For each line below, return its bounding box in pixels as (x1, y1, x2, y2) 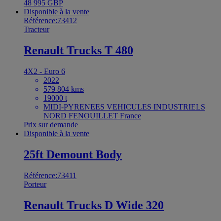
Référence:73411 (24, 171, 76, 180)
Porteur (24, 180, 46, 188)
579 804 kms (43, 84, 84, 93)
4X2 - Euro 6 (24, 67, 65, 75)
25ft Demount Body (24, 147, 122, 161)
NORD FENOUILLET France (43, 111, 141, 120)
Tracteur (24, 25, 49, 34)
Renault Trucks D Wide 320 (24, 198, 164, 212)
